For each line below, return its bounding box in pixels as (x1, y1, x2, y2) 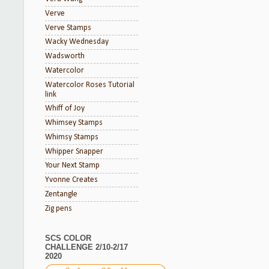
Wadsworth (45, 52, 85, 60)
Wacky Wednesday (45, 38, 109, 46)
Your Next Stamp (45, 162, 100, 170)
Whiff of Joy (45, 104, 85, 113)
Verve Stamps (45, 23, 91, 32)
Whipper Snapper (45, 147, 103, 156)
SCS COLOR (45, 233, 91, 243)
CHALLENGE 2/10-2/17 (45, 242, 128, 252)
